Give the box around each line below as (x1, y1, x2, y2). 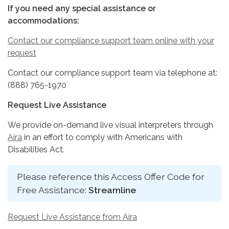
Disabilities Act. (8, 144, 64, 154)
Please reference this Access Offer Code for (17, 171, 204, 182)
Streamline (88, 184, 136, 195)
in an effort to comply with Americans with (22, 132, 182, 142)
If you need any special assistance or (8, 3, 156, 13)
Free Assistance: (17, 184, 88, 195)
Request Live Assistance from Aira (8, 212, 137, 222)
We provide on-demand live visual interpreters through (8, 120, 213, 130)
